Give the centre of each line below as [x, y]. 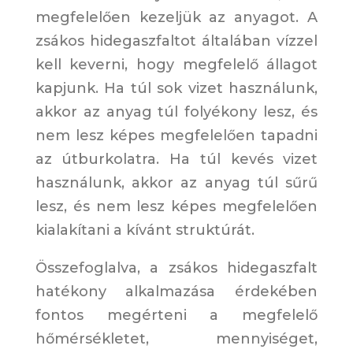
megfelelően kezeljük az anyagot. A [176, 18]
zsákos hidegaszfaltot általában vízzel [176, 41]
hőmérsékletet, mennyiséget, [176, 339]
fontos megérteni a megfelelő [176, 316]
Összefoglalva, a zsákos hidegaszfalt [176, 268]
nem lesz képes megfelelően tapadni [176, 136]
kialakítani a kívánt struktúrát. [145, 230]
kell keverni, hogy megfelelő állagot [176, 65]
